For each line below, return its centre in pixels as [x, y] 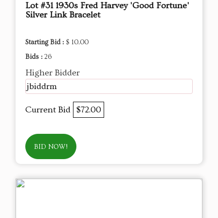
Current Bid [49, 110]
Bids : [35, 57]
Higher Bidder [53, 73]
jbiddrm [42, 87]
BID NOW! [51, 147]
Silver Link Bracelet [63, 15]
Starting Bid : [45, 43]
